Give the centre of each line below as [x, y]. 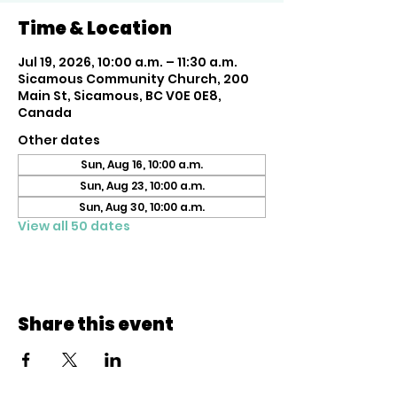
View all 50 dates [74, 226]
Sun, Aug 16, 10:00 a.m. [142, 164]
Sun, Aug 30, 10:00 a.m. [142, 207]
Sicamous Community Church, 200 [133, 79]
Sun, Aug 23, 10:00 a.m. [142, 186]
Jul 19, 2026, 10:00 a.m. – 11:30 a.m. [128, 62]
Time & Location [95, 28]
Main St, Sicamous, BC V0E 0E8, [120, 96]
